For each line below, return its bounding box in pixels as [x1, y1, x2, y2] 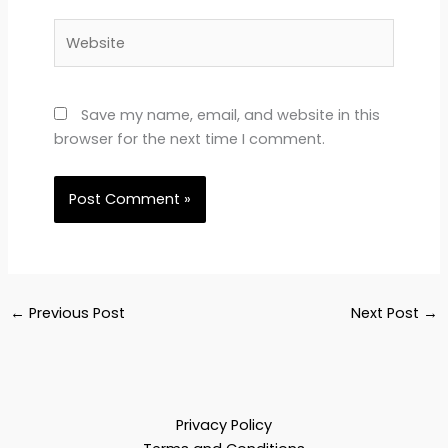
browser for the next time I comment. [53, 128, 325, 149]
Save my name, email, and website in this [80, 104, 380, 125]
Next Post [351, 303, 424, 324]
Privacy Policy [176, 414, 272, 435]
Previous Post [24, 303, 125, 324]
